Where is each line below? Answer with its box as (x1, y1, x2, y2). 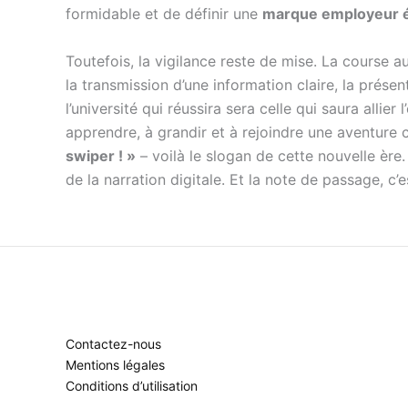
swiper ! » (66, 146, 136, 165)
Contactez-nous (66, 336, 161, 352)
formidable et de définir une (66, 4, 262, 23)
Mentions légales (66, 357, 165, 372)
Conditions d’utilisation (66, 378, 198, 393)
